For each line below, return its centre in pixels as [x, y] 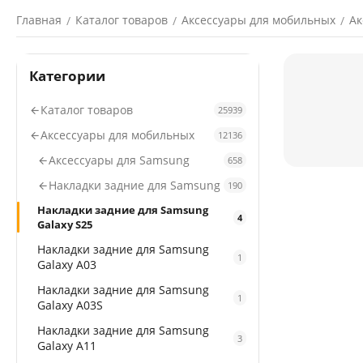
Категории [67, 76]
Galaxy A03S [70, 305]
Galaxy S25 [65, 224]
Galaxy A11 [67, 346]
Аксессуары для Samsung [119, 160]
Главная [39, 20]
